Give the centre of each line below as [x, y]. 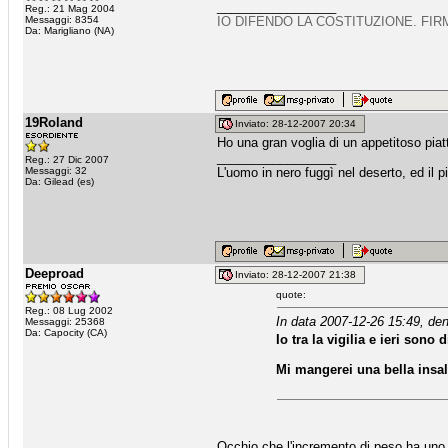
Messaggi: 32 [56, 170]
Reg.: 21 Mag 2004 [70, 8]
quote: [291, 294]
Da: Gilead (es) [59, 181]
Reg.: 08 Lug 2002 [69, 310]
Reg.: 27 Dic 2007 [67, 159]
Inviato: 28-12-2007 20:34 [298, 124]
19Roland [54, 122]
